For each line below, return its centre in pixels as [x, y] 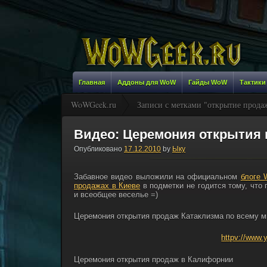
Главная [92, 82]
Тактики [253, 82]
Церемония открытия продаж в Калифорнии [153, 259]
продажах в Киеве [107, 186]
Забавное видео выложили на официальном [157, 177]
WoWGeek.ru [94, 105]
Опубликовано [98, 149]
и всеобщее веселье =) [116, 195]
